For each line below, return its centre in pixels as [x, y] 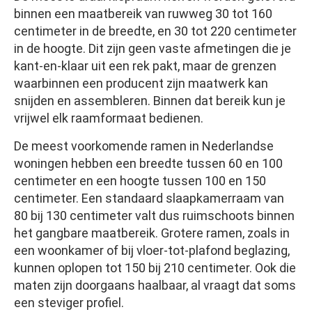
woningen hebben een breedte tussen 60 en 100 [148, 164]
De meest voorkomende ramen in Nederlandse [144, 146]
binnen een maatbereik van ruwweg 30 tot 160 [143, 14]
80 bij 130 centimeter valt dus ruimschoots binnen [154, 216]
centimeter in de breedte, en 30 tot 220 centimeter [155, 31]
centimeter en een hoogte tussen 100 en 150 [140, 181]
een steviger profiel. [69, 303]
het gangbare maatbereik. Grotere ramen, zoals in [152, 233]
